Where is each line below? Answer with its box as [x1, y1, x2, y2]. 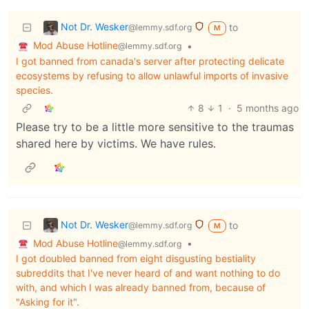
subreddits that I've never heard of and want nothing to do [16, 267, 280, 279]
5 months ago [237, 101, 299, 114]
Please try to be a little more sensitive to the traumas [16, 119, 294, 134]
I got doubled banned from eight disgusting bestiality [16, 252, 256, 265]
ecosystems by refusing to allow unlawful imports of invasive [16, 69, 288, 81]
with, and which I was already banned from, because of [16, 281, 266, 294]
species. [16, 83, 53, 96]
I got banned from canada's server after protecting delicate [16, 54, 284, 67]
